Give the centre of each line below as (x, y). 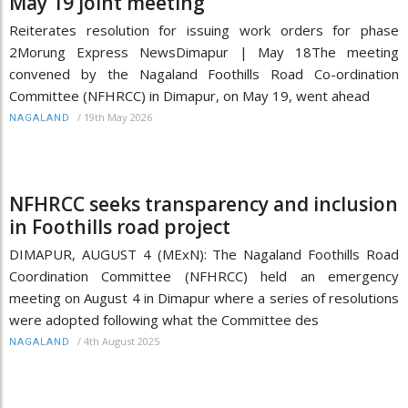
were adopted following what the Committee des (164, 319)
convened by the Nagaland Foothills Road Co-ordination (204, 73)
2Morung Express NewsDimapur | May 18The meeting (204, 51)
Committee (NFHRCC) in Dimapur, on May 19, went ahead (189, 95)
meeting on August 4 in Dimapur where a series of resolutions (204, 297)
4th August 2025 (122, 341)
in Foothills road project (120, 226)
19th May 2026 (118, 117)
